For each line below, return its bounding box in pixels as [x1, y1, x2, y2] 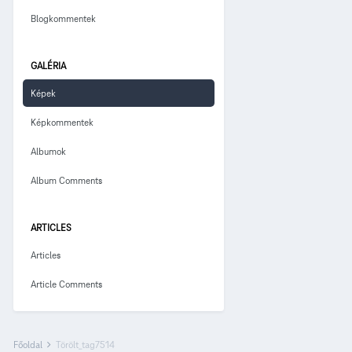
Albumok [31, 145, 66, 157]
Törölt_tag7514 [56, 338, 115, 350]
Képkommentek [31, 115, 93, 128]
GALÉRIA [31, 59, 66, 71]
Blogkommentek [31, 12, 96, 24]
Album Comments [31, 174, 102, 186]
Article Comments [31, 277, 102, 290]
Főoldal [13, 338, 45, 350]
